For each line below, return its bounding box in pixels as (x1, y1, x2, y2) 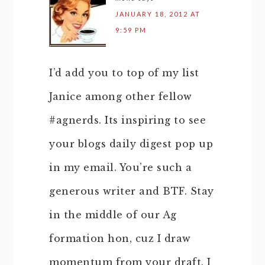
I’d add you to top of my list (49, 67, 199, 79)
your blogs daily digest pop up (49, 138, 213, 150)
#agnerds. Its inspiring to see (49, 114, 206, 126)
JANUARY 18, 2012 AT (115, 10, 201, 18)
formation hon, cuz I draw (49, 232, 191, 244)
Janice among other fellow (49, 91, 192, 102)
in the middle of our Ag (49, 209, 177, 221)
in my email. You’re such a (49, 161, 192, 173)
